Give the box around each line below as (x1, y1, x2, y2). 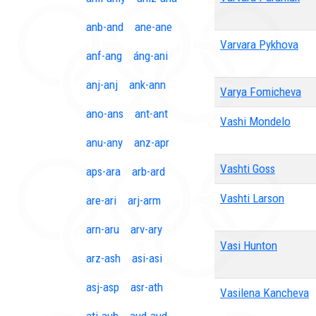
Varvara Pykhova (220, 37, 298, 51)
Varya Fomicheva (220, 85, 301, 99)
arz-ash (86, 251, 121, 265)
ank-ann (129, 78, 166, 92)
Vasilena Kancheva (220, 286, 309, 300)
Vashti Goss (220, 162, 275, 176)
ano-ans (86, 107, 123, 121)
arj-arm (128, 193, 161, 207)
